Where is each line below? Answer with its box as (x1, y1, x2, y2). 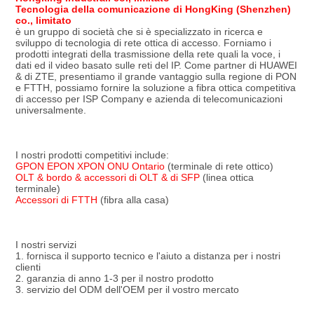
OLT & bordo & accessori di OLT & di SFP (15, 171, 200, 183)
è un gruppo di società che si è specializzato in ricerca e (15, 25, 263, 37)
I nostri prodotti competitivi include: (15, 149, 169, 161)
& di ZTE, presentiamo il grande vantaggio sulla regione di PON (15, 70, 296, 82)
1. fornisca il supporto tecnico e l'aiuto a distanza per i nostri (15, 250, 280, 261)
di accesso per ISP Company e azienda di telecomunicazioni (15, 93, 282, 104)
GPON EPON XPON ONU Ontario (15, 160, 165, 172)
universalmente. (15, 104, 86, 116)
